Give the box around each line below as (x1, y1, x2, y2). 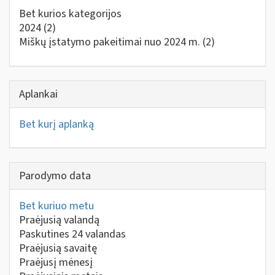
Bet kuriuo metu (19, 198, 94, 214)
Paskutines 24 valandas (19, 227, 126, 242)
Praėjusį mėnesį (19, 255, 93, 270)
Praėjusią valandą (19, 212, 99, 228)
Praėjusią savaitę (19, 241, 97, 256)
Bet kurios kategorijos (19, 6, 122, 21)
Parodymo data (19, 168, 91, 184)
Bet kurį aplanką (19, 116, 94, 132)
